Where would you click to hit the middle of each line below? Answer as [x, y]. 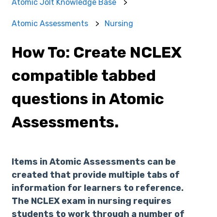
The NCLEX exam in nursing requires [92, 201]
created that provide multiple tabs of [96, 175]
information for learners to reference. [99, 188]
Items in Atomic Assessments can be [94, 162]
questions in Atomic [88, 99]
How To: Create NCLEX [97, 53]
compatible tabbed [84, 76]
